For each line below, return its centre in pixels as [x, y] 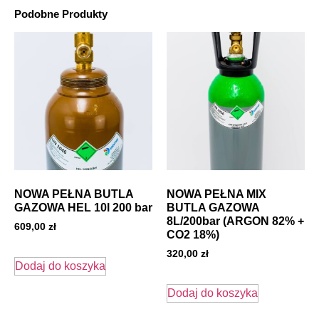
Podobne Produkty [61, 14]
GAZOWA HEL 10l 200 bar [83, 207]
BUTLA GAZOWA [213, 207]
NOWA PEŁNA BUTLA [74, 194]
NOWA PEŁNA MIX [216, 194]
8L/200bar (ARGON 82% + [235, 221]
